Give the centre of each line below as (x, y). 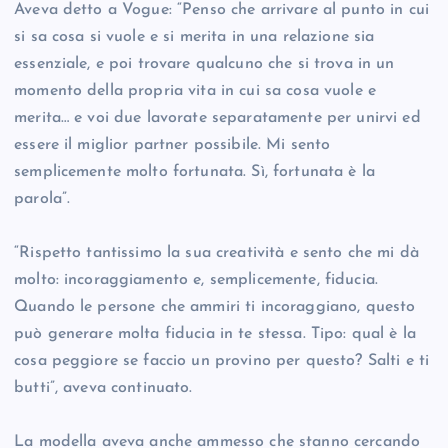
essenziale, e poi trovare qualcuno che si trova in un (204, 64)
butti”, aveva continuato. (103, 388)
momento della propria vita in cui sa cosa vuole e (195, 91)
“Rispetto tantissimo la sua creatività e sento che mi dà (216, 253)
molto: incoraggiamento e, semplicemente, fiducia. (196, 280)
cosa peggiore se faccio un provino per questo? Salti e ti (222, 361)
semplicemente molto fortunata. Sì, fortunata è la (194, 172)
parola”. (42, 199)
